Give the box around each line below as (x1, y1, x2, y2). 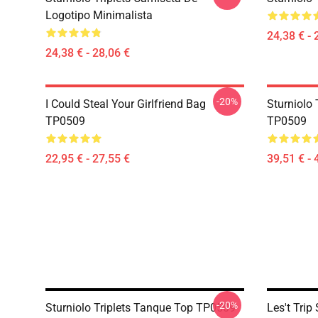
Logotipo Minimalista (45, 9, 153, 22)
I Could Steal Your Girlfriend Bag (45, 97, 206, 111)
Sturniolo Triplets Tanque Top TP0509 (45, 301, 236, 314)
